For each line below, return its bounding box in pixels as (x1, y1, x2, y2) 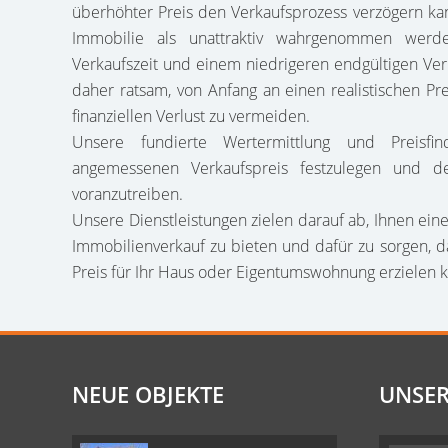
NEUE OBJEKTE (72, 379, 224, 409)
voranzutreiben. (72, 183, 183, 205)
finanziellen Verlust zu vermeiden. (72, 105, 310, 127)
